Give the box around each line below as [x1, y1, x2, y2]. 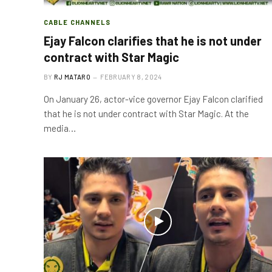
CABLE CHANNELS [44, 18, 111, 26]
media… [44, 123, 76, 134]
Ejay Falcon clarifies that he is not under [44, 33, 262, 48]
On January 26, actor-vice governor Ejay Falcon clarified [44, 93, 263, 104]
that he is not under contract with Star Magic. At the [44, 108, 249, 119]
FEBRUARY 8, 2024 [100, 73, 162, 81]
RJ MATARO [54, 73, 90, 81]
